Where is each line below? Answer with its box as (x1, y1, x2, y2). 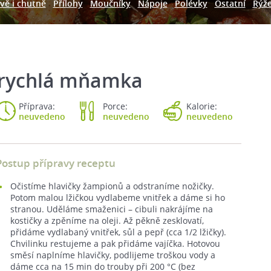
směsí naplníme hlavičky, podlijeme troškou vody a (10, 249, 215, 261)
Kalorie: (186, 100, 217, 112)
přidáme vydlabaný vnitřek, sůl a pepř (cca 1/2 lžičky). (10, 226, 226, 238)
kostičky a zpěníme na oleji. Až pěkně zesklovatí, (10, 215, 204, 226)
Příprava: (19, 100, 55, 112)
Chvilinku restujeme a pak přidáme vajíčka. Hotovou (10, 238, 220, 249)
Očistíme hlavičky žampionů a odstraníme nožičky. (10, 180, 214, 192)
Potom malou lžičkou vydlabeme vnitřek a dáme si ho (10, 192, 225, 203)
